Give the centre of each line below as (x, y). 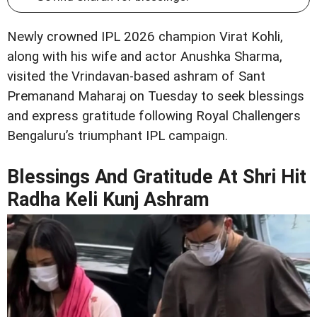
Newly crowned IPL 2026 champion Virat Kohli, (145, 37)
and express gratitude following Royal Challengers (154, 116)
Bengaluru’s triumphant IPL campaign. (117, 136)
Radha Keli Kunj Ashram (108, 200)
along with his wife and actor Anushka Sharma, (145, 57)
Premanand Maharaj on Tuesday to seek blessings (156, 97)
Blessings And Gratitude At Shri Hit (157, 177)
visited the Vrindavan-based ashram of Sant (136, 77)
